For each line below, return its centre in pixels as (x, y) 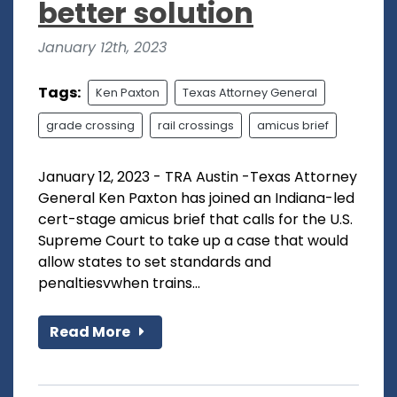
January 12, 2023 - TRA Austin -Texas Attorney (198, 177)
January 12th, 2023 (102, 48)
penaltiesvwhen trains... (119, 284)
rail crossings (196, 126)
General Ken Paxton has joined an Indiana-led (196, 198)
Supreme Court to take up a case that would (193, 241)
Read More (91, 332)
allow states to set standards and (155, 262)
